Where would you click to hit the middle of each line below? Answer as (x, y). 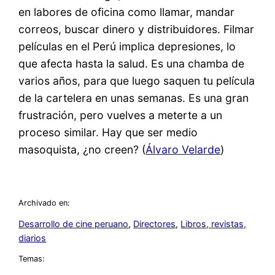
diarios (33, 238)
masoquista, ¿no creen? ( (82, 150)
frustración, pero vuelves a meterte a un (121, 115)
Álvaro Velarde (183, 150)
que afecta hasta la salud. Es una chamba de (132, 64)
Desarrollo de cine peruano (74, 224)
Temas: (32, 259)
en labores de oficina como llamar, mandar (127, 12)
